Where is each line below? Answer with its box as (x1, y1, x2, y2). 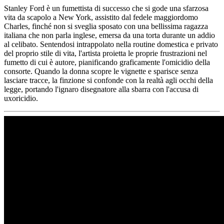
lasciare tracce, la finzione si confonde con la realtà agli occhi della (4, 75, 213, 84)
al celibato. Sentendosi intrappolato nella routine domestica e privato (4, 39, 218, 48)
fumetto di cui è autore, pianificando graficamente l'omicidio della (4, 57, 210, 66)
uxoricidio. (4, 93, 38, 102)
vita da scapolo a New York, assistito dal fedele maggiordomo (4, 12, 198, 21)
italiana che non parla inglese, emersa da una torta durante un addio (4, 30, 215, 39)
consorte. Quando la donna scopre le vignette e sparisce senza (4, 66, 198, 75)
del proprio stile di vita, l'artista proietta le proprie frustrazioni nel (4, 48, 207, 57)
